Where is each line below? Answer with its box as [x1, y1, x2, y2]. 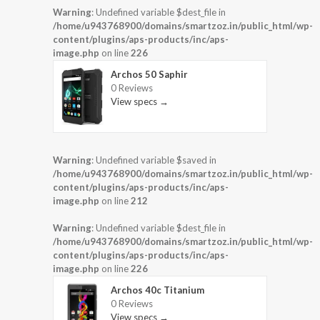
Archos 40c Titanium [111, 284, 204, 296]
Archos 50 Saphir [111, 69, 188, 81]
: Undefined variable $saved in [91, 154, 216, 166]
